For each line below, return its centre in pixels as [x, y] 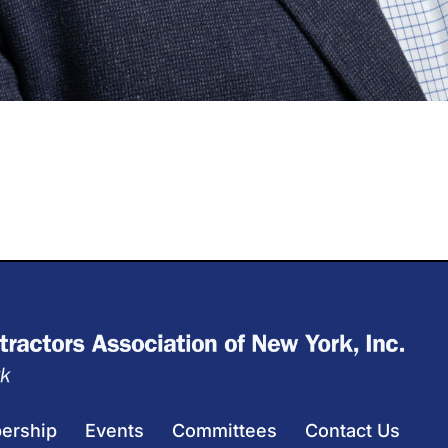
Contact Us [352, 431]
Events [114, 431]
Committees [224, 431]
